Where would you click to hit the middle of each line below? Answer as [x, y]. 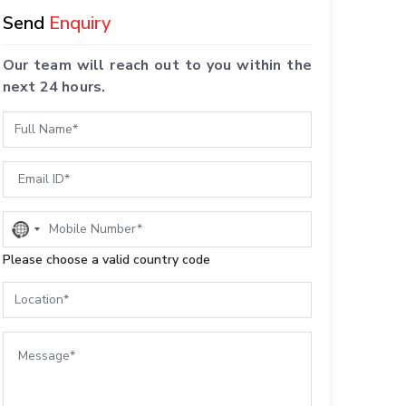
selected [44, 264]
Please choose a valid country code [106, 260]
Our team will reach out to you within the [157, 66]
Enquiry [79, 24]
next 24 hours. [54, 87]
